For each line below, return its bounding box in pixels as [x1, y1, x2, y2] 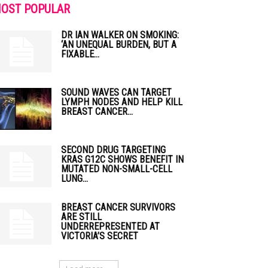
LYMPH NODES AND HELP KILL [61, 96, 182, 108]
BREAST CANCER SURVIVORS [61, 202, 175, 213]
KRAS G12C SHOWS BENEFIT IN [61, 154, 184, 165]
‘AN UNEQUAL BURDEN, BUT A [61, 39, 176, 50]
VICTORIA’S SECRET [61, 230, 138, 242]
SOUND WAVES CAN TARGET [61, 87, 172, 98]
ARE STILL [61, 211, 102, 223]
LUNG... [61, 173, 88, 184]
